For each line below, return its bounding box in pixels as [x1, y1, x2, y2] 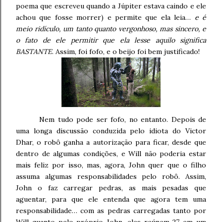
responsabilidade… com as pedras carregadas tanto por [16, 206, 206, 216]
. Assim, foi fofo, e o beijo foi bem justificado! [52, 47, 200, 56]
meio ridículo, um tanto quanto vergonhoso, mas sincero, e [16, 24, 206, 34]
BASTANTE [16, 47, 52, 56]
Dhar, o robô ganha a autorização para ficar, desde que [16, 138, 206, 147]
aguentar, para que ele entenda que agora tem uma [16, 195, 206, 204]
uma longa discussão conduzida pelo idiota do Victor [16, 126, 206, 136]
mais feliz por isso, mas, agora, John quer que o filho [16, 161, 206, 170]
